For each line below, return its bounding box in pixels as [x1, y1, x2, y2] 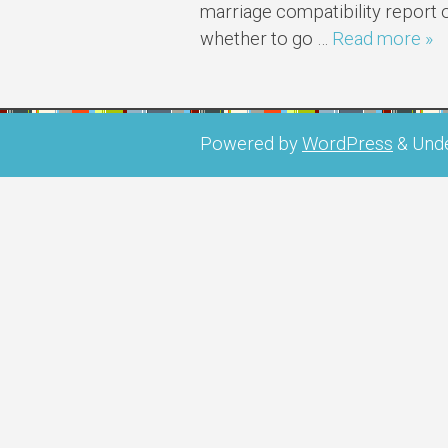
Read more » [332, 28, 433, 50]
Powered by [200, 132, 302, 154]
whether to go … [200, 28, 332, 50]
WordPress [302, 132, 393, 154]
